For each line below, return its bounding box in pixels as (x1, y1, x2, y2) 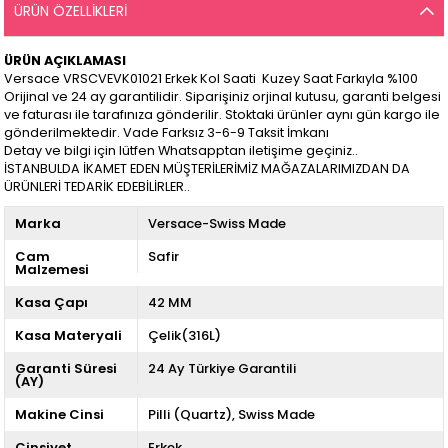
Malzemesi (15, 259, 90, 279)
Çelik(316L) (147, 325, 221, 345)
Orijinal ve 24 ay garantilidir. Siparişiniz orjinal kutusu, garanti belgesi (4, 87, 442, 105)
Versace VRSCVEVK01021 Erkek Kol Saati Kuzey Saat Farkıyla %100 (4, 69, 419, 87)
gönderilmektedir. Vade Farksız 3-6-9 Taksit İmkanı (4, 123, 330, 141)
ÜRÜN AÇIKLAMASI (4, 51, 127, 69)
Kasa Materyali (15, 325, 123, 345)
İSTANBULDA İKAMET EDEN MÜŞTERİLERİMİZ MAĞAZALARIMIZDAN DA (4, 159, 411, 177)
